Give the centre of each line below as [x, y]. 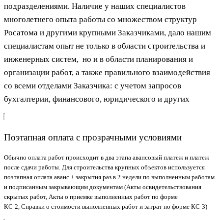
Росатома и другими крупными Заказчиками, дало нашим [108, 32]
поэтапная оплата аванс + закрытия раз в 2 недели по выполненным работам [109, 177]
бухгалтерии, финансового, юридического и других [97, 99]
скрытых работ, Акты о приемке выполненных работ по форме [91, 197]
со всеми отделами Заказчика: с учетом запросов [93, 85]
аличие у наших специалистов [132, 6]
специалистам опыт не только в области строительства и [105, 46]
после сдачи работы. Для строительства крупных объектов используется [104, 167]
